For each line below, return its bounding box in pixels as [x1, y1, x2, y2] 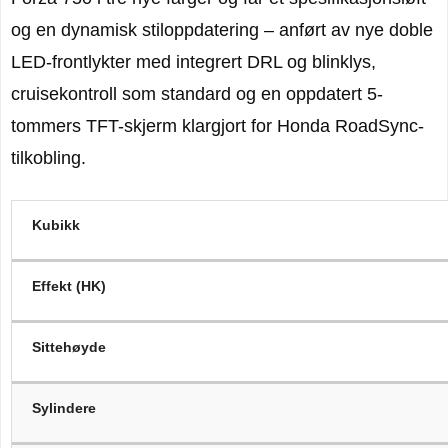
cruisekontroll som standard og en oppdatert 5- [11, 84, 383, 105]
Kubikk [32, 216, 80, 233]
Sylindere [32, 399, 96, 416]
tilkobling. [11, 148, 86, 169]
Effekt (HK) [32, 277, 106, 294]
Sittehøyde [32, 338, 106, 355]
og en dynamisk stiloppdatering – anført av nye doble [11, 20, 433, 41]
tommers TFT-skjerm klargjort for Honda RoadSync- [11, 116, 424, 137]
